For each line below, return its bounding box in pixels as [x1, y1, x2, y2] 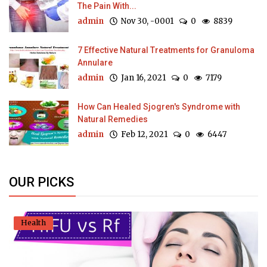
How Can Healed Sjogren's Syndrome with [77, 102, 240, 112]
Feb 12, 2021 [117, 129, 167, 140]
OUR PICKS [9, 175, 74, 190]
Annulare [77, 58, 113, 68]
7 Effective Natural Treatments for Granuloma [77, 45, 254, 55]
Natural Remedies [77, 114, 148, 125]
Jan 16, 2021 [117, 73, 166, 83]
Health [21, 218, 46, 228]
